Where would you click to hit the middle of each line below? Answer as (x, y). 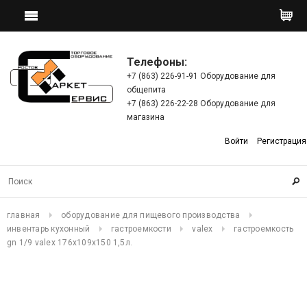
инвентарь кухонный (49, 229)
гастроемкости (141, 229)
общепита (146, 90)
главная (24, 215)
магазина (146, 117)
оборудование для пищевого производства (151, 215)
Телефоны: (157, 62)
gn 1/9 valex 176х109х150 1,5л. (70, 243)
